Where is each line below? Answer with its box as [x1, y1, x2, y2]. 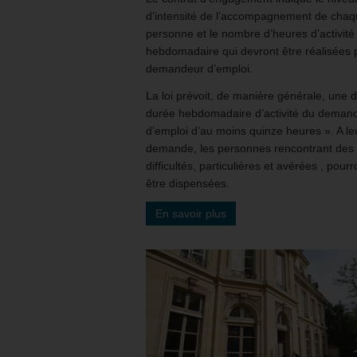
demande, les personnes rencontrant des [146, 141, 354, 155]
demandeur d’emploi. [146, 61, 253, 75]
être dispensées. [146, 176, 229, 190]
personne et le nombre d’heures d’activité [146, 26, 355, 40]
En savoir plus [155, 206, 226, 220]
